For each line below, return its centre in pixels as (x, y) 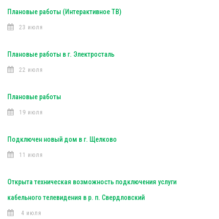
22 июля (31, 70)
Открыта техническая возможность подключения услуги (92, 182)
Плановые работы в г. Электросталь (61, 54)
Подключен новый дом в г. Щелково (62, 139)
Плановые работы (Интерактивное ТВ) (64, 12)
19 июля (31, 112)
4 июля (30, 213)
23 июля (31, 27)
